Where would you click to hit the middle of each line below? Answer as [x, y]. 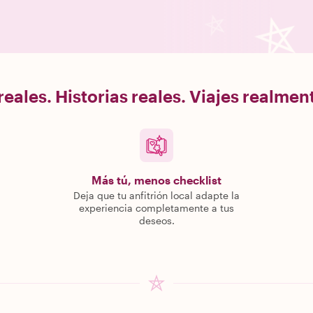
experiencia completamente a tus [156, 208]
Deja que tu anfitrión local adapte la [156, 195]
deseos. [156, 220]
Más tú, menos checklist [156, 180]
